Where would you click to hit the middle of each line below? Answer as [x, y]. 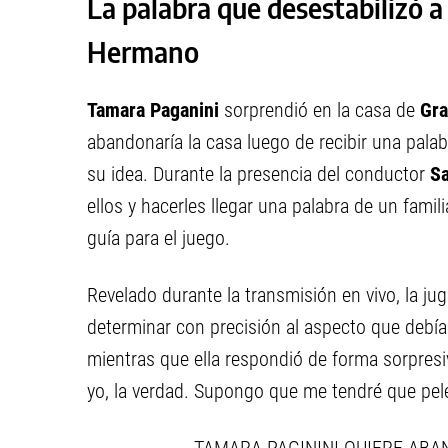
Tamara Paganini [153, 110]
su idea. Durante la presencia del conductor [258, 174]
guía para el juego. [158, 238]
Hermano [143, 51]
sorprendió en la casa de [319, 110]
